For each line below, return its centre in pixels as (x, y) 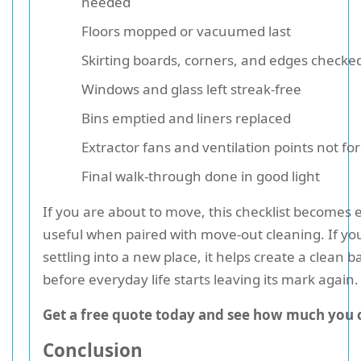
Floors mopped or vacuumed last (186, 31)
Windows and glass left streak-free (191, 89)
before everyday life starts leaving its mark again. (201, 279)
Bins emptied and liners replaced (186, 118)
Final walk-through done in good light (201, 176)
